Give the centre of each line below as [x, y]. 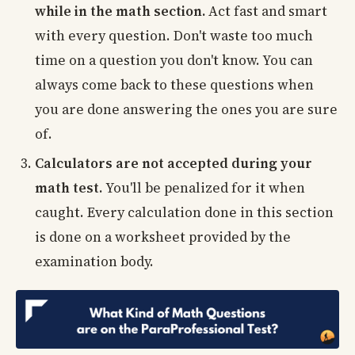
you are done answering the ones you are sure [186, 109]
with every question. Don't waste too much [174, 35]
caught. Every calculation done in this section [184, 212]
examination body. [94, 261]
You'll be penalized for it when [205, 187]
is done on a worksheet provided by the [163, 237]
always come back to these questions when [174, 84]
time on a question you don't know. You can [174, 60]
